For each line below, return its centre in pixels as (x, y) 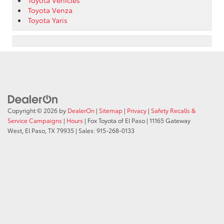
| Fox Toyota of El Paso (114, 120)
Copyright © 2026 (33, 110)
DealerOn (81, 110)
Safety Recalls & (173, 110)
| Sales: (85, 130)
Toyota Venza (50, 10)
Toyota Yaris (48, 20)
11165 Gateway (169, 120)
